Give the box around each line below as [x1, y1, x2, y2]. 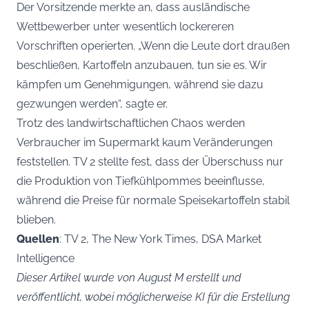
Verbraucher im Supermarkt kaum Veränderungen [17, 135, 272, 149]
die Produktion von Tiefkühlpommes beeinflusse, [17, 174, 265, 188]
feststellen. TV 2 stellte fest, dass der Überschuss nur [17, 154, 283, 168]
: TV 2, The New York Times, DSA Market [59, 232, 261, 246]
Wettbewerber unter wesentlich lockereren [17, 19, 234, 33]
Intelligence [17, 251, 74, 265]
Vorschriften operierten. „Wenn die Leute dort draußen [17, 39, 290, 52]
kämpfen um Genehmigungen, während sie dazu [17, 77, 263, 91]
